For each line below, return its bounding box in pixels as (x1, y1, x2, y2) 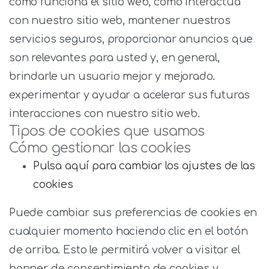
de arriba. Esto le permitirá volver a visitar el (9, 243, 240, 256)
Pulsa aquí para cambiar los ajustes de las (33, 159, 255, 172)
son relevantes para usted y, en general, (9, 51, 220, 64)
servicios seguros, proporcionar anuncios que (9, 32, 253, 45)
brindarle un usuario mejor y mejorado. (9, 70, 216, 82)
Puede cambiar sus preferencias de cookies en (9, 206, 258, 219)
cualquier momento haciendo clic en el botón (9, 225, 248, 237)
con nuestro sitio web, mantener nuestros (9, 14, 231, 26)
